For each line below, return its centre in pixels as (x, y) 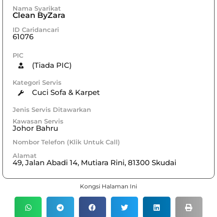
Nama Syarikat (37, 8)
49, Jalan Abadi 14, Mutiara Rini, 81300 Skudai (94, 162)
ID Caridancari (36, 29)
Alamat (25, 155)
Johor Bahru (35, 128)
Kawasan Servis (38, 121)
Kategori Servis (37, 82)
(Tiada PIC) (52, 65)
